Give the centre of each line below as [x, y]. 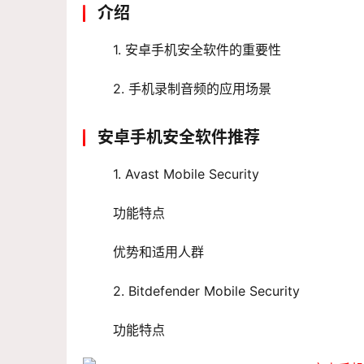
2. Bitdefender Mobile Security [206, 291]
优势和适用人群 [158, 252]
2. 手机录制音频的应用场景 [192, 89]
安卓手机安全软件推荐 [179, 138]
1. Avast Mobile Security [186, 174]
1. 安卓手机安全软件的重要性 [197, 50]
